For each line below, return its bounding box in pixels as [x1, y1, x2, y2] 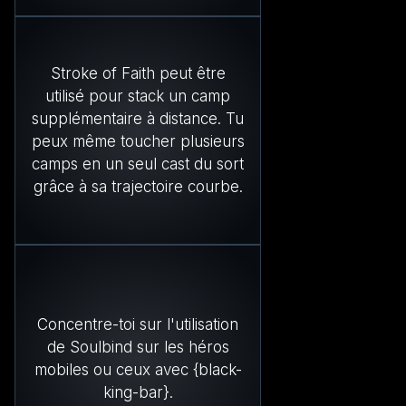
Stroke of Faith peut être [50, 63, 226, 82]
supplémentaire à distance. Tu [32, 109, 244, 128]
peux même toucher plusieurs [31, 131, 245, 150]
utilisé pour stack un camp [45, 86, 230, 105]
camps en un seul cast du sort [32, 154, 244, 173]
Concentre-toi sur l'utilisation [37, 314, 238, 333]
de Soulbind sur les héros [46, 337, 229, 356]
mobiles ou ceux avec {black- [34, 360, 242, 379]
